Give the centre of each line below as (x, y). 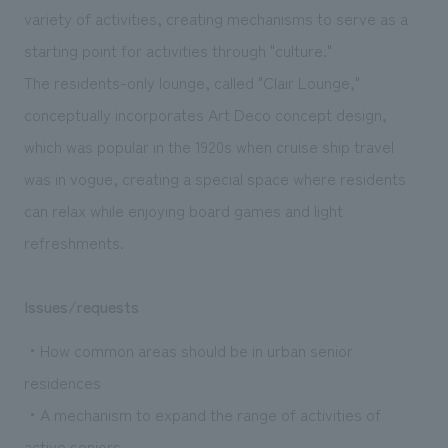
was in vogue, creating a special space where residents (214, 177)
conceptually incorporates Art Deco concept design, (205, 113)
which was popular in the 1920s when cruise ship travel (208, 145)
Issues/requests (81, 305)
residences (62, 381)
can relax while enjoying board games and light (183, 209)
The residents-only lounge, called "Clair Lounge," (191, 81)
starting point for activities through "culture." (177, 49)
